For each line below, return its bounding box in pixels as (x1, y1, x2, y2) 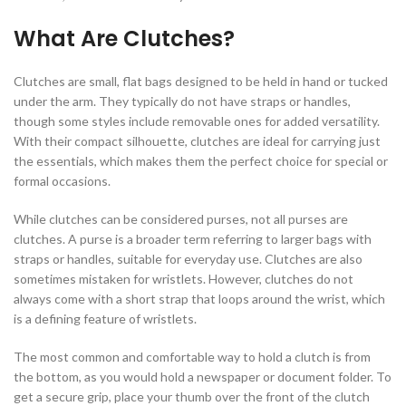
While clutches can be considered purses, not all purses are (14, 211, 348, 227)
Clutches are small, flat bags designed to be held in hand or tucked (14, 73, 388, 90)
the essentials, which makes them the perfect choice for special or (14, 153, 388, 169)
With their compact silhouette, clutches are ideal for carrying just (14, 133, 381, 150)
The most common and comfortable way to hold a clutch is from (14, 349, 371, 365)
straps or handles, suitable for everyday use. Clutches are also (14, 251, 362, 267)
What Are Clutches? (14, 24, 235, 54)
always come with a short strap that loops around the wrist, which (14, 291, 385, 307)
